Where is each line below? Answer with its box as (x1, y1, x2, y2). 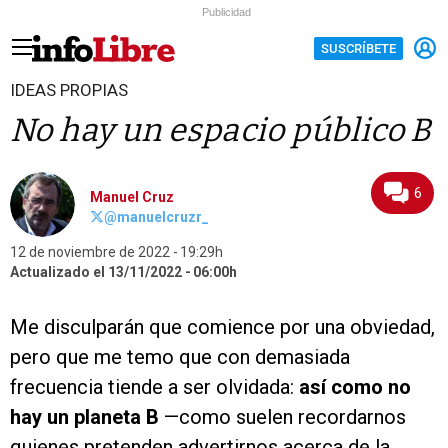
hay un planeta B (10, 405, 159, 429)
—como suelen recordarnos (159, 405, 406, 429)
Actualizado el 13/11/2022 (10, 264, 182, 280)
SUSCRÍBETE (321, 40, 396, 56)
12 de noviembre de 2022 (10, 244, 170, 260)
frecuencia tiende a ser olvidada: (10, 375, 294, 399)
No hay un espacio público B (10, 111, 432, 149)
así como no (294, 375, 411, 399)
